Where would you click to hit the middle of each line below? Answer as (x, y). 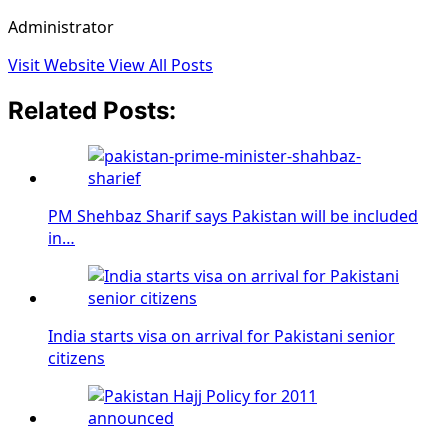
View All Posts (161, 65)
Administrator (61, 27)
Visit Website (58, 65)
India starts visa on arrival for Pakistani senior (221, 335)
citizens (76, 357)
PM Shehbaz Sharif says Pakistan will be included (233, 215)
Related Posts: (92, 111)
